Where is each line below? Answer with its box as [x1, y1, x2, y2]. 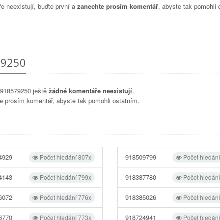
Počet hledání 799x [38, 172, 91, 181]
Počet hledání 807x [38, 152, 91, 161]
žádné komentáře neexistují [48, 85, 132, 95]
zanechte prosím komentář [77, 1, 158, 11]
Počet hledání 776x [38, 192, 91, 201]
